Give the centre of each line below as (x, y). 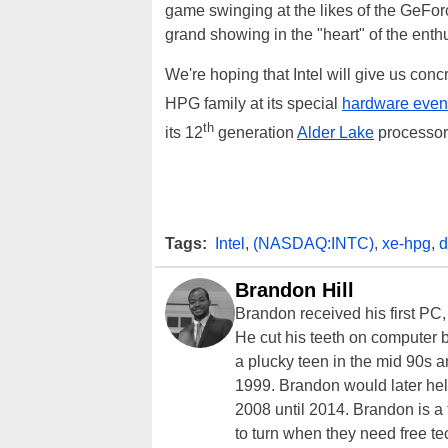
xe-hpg (406, 243)
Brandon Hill (294, 289)
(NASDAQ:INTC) (313, 243)
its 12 (184, 133)
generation (255, 133)
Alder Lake (335, 133)
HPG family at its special (253, 104)
